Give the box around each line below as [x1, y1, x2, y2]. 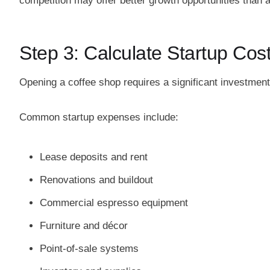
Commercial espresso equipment [40, 196, 188, 209]
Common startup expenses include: [19, 111, 178, 123]
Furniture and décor [40, 219, 128, 231]
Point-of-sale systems [40, 242, 139, 254]
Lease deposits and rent [40, 151, 148, 163]
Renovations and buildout [40, 174, 153, 186]
